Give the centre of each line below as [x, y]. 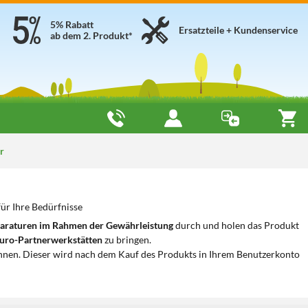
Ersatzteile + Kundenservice [238, 30]
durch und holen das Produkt [236, 225]
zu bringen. [127, 240]
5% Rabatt [72, 24]
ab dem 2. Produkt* [91, 35]
